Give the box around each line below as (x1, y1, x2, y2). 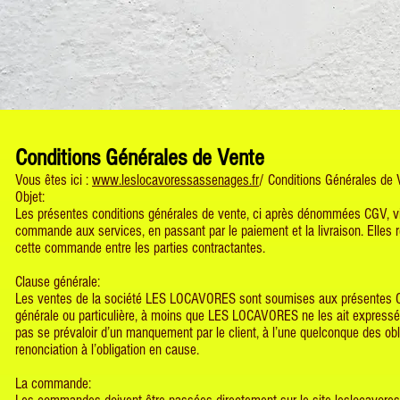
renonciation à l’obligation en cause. (15, 341, 199, 358)
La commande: (15, 375, 95, 392)
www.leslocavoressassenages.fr (92, 171, 259, 188)
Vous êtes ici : (15, 171, 92, 188)
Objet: (15, 188, 45, 205)
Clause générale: (15, 273, 100, 290)
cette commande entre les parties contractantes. (15, 239, 265, 256)
